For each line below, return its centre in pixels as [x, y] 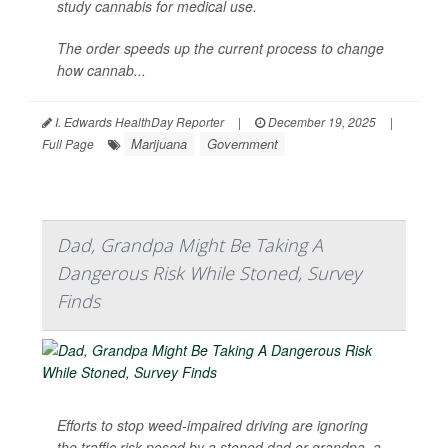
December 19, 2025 [320, 121]
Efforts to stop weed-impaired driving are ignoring [212, 425]
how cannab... [101, 70]
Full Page [68, 143]
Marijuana [159, 143]
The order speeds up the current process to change [220, 48]
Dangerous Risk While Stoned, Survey [209, 273]
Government [242, 143]
